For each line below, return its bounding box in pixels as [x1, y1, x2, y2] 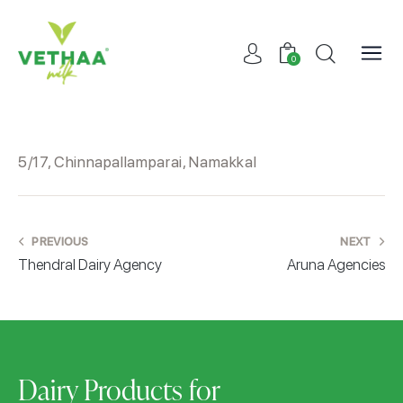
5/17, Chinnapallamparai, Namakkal [18, 153, 257, 172]
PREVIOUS [31, 235, 89, 249]
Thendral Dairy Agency [18, 255, 162, 274]
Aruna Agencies [287, 255, 385, 274]
